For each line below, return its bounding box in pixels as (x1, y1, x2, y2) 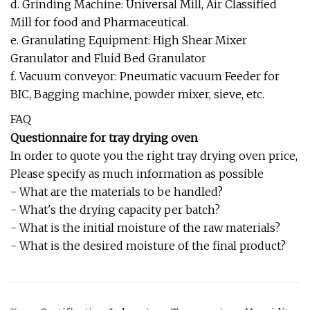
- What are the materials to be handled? (10, 184, 223, 199)
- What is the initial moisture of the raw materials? (10, 220, 280, 235)
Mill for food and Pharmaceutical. (10, 15, 188, 29)
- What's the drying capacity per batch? (10, 202, 220, 217)
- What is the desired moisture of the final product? (10, 238, 286, 253)
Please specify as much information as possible (10, 166, 264, 181)
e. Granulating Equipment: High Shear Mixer (10, 33, 247, 47)
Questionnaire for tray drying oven (10, 130, 198, 145)
